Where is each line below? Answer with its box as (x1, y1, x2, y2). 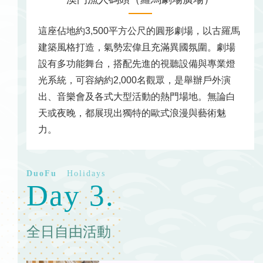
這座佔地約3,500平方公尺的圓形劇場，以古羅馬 (38, 26, 240, 36)
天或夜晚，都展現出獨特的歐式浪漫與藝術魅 (38, 108, 226, 119)
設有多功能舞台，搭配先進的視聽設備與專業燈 (38, 59, 235, 69)
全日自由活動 (26, 224, 111, 240)
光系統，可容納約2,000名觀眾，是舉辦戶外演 (38, 75, 231, 86)
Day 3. (26, 178, 114, 213)
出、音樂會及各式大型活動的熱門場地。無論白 (38, 92, 235, 102)
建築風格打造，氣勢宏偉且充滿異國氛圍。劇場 (38, 42, 235, 53)
